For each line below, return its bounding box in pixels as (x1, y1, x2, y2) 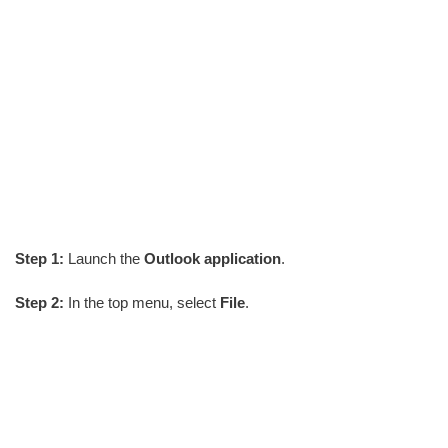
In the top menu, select (64, 293, 220, 311)
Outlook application (144, 249, 281, 267)
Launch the (64, 249, 144, 267)
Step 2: (15, 293, 64, 311)
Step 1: (15, 249, 64, 267)
